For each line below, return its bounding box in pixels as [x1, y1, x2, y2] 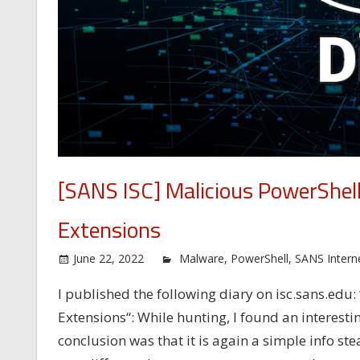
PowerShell [230, 250, 288, 266]
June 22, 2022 [72, 250, 144, 266]
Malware [178, 250, 224, 266]
